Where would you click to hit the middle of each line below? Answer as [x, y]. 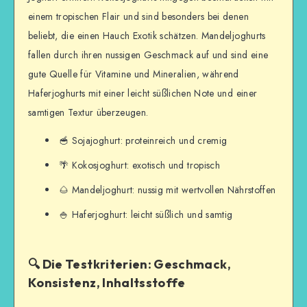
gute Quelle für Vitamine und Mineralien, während [134, 74]
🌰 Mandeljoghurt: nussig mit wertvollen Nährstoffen [168, 189]
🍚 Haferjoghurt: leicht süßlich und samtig [146, 214]
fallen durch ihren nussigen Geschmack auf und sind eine [148, 55]
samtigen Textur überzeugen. [88, 113]
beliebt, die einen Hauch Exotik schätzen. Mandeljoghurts [147, 36]
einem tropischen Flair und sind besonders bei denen [138, 17]
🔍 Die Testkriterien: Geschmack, [130, 264]
